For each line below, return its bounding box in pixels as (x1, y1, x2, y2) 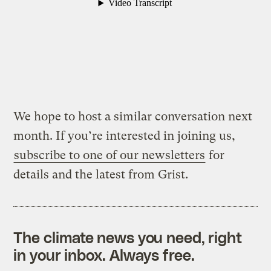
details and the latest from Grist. (13, 168, 189, 182)
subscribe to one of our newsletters (14, 148, 206, 163)
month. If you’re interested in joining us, (13, 129, 236, 143)
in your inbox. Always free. (13, 246, 195, 264)
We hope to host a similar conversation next (13, 109, 253, 124)
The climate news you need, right (13, 228, 243, 247)
